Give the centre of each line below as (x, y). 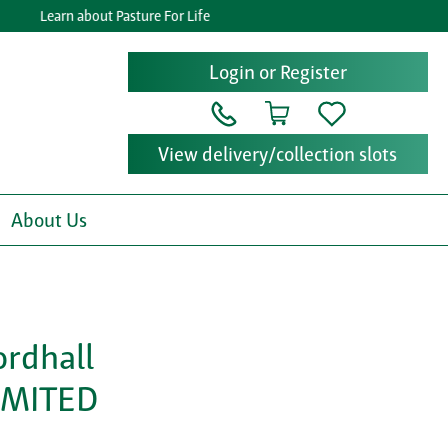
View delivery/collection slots (278, 154)
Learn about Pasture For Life (105, 16)
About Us (49, 220)
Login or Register (277, 72)
